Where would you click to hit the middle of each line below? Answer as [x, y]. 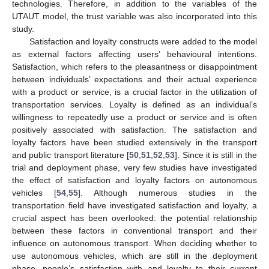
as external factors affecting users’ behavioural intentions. [134, 54]
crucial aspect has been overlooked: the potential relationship [134, 218]
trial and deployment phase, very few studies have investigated [134, 168]
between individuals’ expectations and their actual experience [134, 80]
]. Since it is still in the [216, 155]
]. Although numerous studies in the [168, 193]
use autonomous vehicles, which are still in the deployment [134, 256]
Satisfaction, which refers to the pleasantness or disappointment [134, 67]
